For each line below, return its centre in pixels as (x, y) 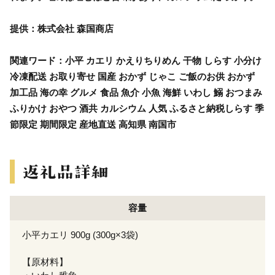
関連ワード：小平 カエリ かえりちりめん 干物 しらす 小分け (136, 60)
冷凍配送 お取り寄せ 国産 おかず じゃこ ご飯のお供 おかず (132, 76)
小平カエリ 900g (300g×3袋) (80, 234)
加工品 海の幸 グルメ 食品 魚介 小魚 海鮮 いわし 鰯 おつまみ (136, 92)
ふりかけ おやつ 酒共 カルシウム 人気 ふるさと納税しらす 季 (137, 108)
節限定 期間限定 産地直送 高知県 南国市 (93, 124)
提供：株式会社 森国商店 (62, 28)
